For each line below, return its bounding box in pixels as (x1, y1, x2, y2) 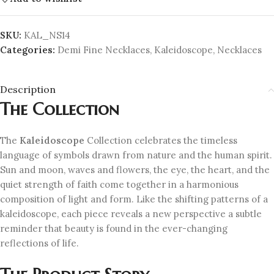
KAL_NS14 (24, 29, 70, 41)
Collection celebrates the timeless (84, 135, 237, 146)
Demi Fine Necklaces (57, 44, 150, 56)
